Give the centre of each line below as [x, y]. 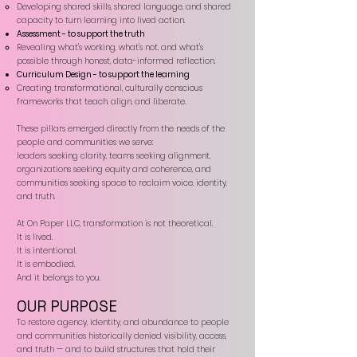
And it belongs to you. [59, 278]
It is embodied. [46, 264]
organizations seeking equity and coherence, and [114, 169]
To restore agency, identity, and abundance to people [123, 322]
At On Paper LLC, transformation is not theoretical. [115, 224]
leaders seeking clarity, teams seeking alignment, [114, 156]
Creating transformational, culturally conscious [110, 88]
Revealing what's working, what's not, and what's [110, 47]
